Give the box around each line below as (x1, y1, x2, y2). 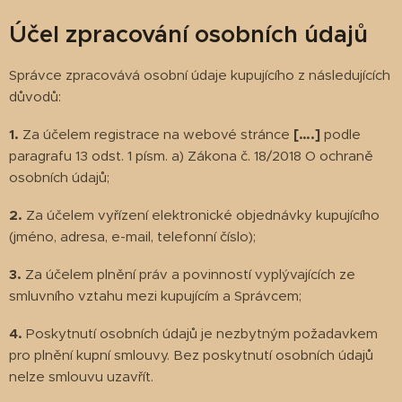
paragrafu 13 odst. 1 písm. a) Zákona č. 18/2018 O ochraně (9, 147, 373, 164)
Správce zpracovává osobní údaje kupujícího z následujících (9, 66, 390, 83)
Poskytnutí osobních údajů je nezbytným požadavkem (22, 325, 378, 342)
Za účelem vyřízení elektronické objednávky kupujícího (26, 206, 380, 223)
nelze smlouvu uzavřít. (9, 368, 153, 385)
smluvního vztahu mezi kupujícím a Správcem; (9, 287, 301, 304)
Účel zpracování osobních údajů (9, 20, 368, 48)
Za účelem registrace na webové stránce (22, 126, 293, 143)
